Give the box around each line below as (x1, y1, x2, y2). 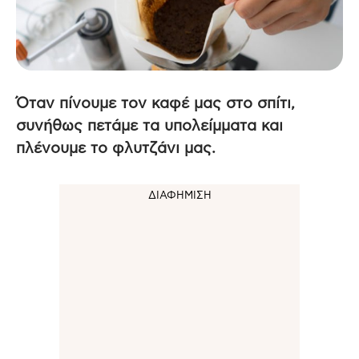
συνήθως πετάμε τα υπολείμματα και (16, 118, 283, 134)
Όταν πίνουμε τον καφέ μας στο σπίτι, (16, 95, 295, 111)
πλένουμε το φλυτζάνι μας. (16, 140, 218, 156)
